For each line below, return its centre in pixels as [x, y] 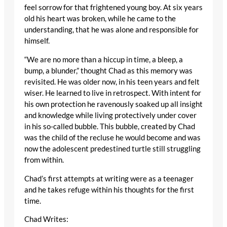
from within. [44, 160]
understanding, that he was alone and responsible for [111, 30]
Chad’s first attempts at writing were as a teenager [109, 178]
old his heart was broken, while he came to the [100, 19]
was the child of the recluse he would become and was [112, 137]
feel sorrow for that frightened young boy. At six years [113, 8]
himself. [37, 41]
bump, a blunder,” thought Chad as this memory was [108, 70]
